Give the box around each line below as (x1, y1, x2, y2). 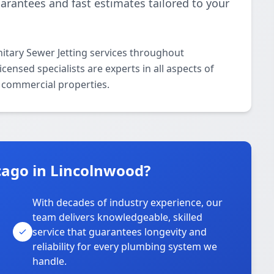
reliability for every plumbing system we (32, 240, 218, 253)
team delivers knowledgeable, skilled (32, 210, 203, 224)
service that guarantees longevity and (32, 225, 207, 239)
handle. (32, 254, 67, 268)
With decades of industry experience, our (32, 196, 223, 209)
